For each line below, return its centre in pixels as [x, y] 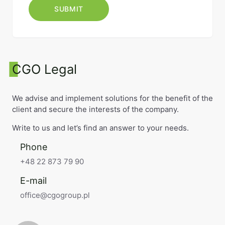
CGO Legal [44, 69]
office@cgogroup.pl [55, 195]
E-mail [33, 181]
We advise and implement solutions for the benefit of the [113, 98]
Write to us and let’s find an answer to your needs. [100, 128]
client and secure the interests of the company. [95, 109]
